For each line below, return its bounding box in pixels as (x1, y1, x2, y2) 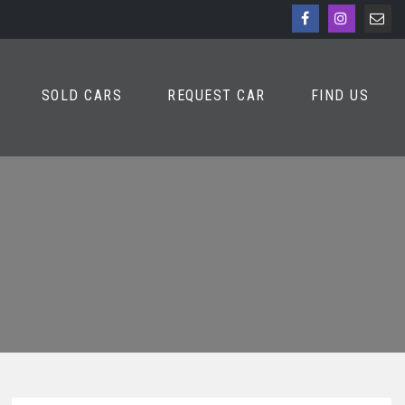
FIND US (310, 87, 369, 104)
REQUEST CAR (167, 87, 266, 104)
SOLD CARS (41, 87, 122, 104)
